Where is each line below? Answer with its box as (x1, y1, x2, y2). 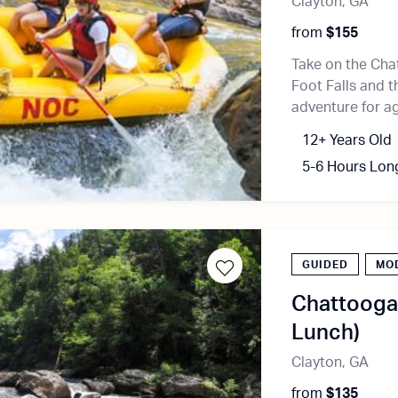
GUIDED (302, 259, 348, 270)
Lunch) (291, 322, 361, 344)
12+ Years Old (302, 133, 393, 147)
